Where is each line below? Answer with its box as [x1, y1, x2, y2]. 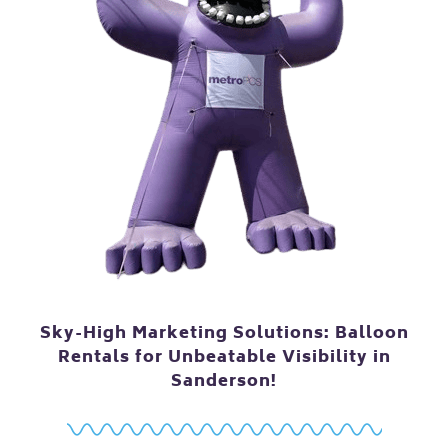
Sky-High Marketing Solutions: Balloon [39, 320, 409, 349]
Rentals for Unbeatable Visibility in [57, 344, 391, 373]
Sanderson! [171, 368, 277, 397]
